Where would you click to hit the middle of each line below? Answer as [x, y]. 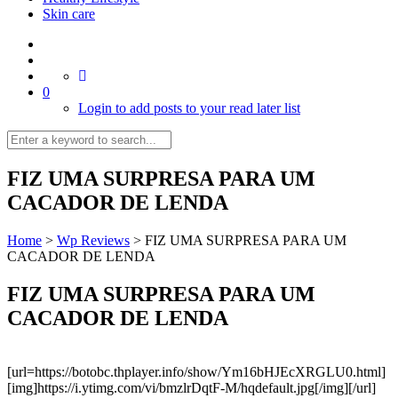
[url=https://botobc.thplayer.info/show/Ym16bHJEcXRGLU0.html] [196, 371]
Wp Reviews [93, 240]
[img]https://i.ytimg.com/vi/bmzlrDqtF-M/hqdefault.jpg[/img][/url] [191, 387]
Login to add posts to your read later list [189, 108]
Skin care [69, 14]
